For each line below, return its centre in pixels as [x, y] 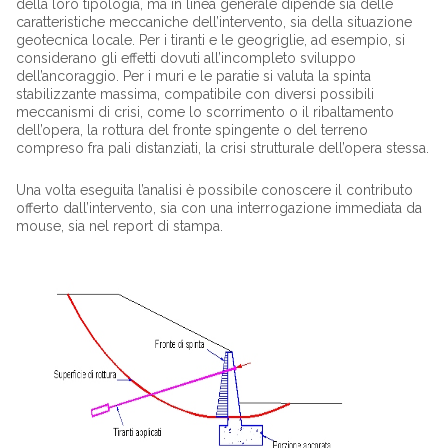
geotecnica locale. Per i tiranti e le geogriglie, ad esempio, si [210, 39]
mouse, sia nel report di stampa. [119, 225]
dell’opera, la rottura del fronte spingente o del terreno [191, 129]
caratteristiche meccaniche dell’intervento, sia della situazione [213, 21]
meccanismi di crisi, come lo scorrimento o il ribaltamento [204, 111]
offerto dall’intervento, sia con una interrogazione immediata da [218, 207]
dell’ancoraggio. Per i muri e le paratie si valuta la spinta [193, 75]
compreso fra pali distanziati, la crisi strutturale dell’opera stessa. [222, 147]
